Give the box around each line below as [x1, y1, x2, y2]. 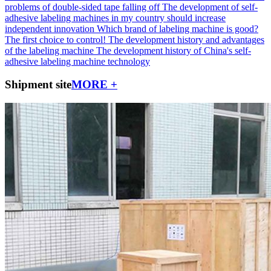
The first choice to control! [5, 34, 106, 45]
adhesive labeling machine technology [5, 56, 150, 67]
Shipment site [5, 78, 71, 91]
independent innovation [5, 23, 94, 34]
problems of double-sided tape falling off [5, 1, 160, 12]
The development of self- [162, 1, 258, 12]
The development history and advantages [108, 34, 264, 45]
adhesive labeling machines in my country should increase [5, 12, 226, 23]
